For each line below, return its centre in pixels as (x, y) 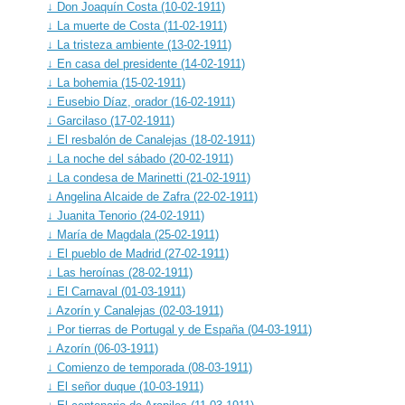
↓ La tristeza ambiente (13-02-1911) (139, 44)
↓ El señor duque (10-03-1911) (125, 386)
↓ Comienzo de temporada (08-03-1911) (150, 367)
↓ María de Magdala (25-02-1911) (133, 234)
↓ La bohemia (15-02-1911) (116, 82)
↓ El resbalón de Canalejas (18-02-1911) (151, 139)
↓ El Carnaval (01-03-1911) (116, 291)
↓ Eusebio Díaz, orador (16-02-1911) (141, 101)
